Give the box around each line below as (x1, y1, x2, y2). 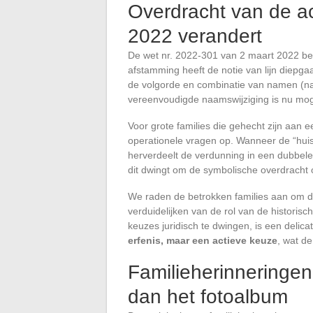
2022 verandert (128, 25, 262, 48)
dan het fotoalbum (128, 286, 288, 308)
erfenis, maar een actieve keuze (128, 235, 277, 247)
